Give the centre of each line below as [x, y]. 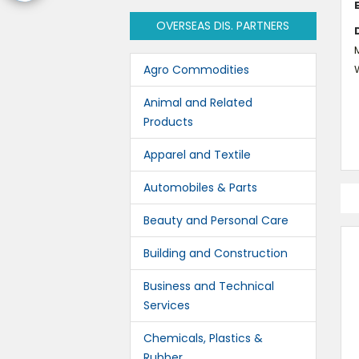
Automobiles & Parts [200, 188]
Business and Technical [209, 286]
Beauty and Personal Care [216, 220]
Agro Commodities [196, 70]
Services [167, 305]
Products [168, 122]
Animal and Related [198, 103]
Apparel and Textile [197, 155]
